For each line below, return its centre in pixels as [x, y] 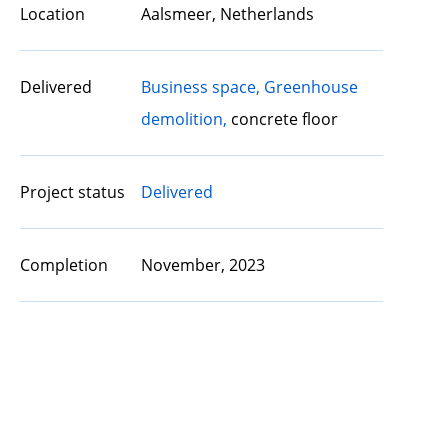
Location [52, 14]
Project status [72, 192]
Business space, [200, 87]
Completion [64, 265]
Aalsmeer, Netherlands [227, 14]
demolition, [183, 119]
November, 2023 [202, 265]
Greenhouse [310, 87]
